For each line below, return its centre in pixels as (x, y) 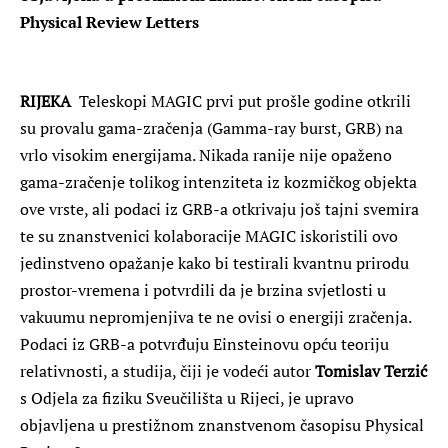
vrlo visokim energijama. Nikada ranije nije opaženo (206, 154)
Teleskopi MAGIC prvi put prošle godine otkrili (241, 100)
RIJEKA (45, 100)
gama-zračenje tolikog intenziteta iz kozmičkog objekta (218, 181)
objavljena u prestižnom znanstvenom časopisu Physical (222, 424)
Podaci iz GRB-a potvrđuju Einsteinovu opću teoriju (204, 343)
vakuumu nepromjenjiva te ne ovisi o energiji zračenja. (215, 316)
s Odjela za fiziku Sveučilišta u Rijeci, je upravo (187, 397)
